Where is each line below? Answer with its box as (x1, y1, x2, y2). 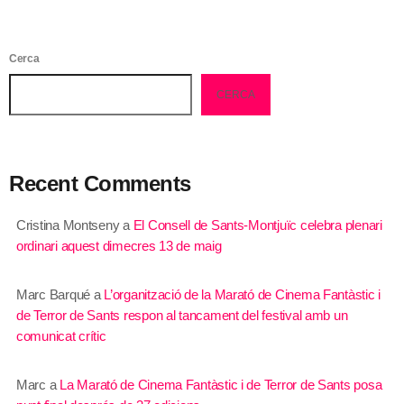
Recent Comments (9, 170, 191, 196)
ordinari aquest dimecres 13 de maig (16, 237, 222, 253)
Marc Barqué (16, 286, 91, 302)
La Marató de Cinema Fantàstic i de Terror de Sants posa (60, 376, 382, 392)
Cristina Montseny (16, 216, 120, 233)
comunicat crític (16, 327, 106, 344)
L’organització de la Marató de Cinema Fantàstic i (104, 286, 381, 302)
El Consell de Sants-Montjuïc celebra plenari (133, 216, 382, 233)
